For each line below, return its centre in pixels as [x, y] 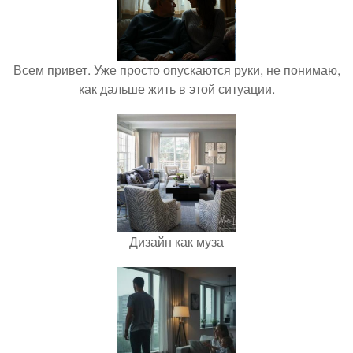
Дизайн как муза [176, 242]
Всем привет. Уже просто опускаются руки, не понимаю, [176, 70]
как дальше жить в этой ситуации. [176, 89]
